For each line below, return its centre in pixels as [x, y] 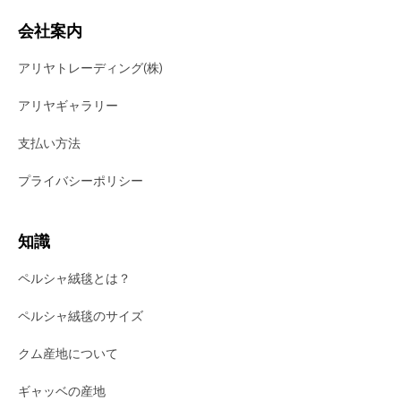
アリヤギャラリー [68, 104]
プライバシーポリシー [81, 179]
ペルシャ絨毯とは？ [74, 277]
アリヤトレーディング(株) [90, 67]
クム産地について [68, 352]
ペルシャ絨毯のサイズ [81, 315]
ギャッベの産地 [62, 390]
